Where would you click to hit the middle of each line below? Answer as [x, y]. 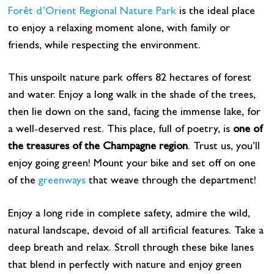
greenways [63, 182]
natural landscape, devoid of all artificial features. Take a [135, 232]
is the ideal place [215, 12]
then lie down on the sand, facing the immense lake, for [134, 113]
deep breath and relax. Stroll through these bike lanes [131, 249]
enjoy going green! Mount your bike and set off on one [131, 165]
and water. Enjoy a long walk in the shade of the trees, [131, 96]
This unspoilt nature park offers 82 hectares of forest [129, 79]
